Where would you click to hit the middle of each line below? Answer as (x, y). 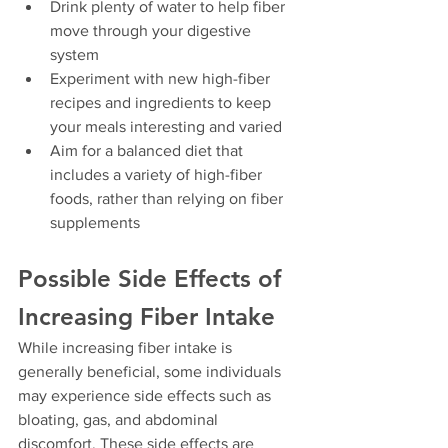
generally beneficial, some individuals (151, 372)
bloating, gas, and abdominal (120, 420)
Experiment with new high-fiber (162, 79)
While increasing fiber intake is (127, 348)
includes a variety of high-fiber (158, 175)
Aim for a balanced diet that (148, 151)
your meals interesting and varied (166, 127)
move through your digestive (152, 31)
